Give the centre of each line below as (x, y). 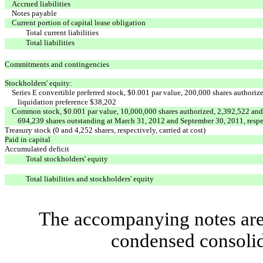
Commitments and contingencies (57, 64)
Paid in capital (28, 139)
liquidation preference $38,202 (67, 102)
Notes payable (34, 13)
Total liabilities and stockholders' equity (90, 178)
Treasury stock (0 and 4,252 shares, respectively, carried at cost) (105, 130)
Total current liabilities (62, 32)
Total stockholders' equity (67, 159)
